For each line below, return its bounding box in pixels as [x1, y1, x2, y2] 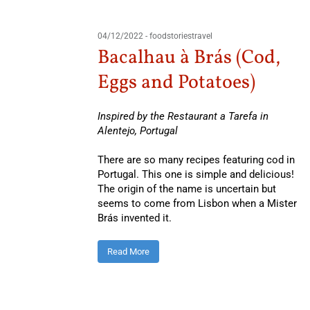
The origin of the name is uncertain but [97, 182, 276, 195]
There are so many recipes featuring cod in [97, 153, 295, 166]
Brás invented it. [97, 211, 172, 224]
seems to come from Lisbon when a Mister [97, 197, 297, 210]
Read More [107, 246, 149, 257]
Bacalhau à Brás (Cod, [97, 44, 280, 71]
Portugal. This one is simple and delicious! [97, 167, 294, 181]
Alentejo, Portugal [97, 124, 178, 137]
